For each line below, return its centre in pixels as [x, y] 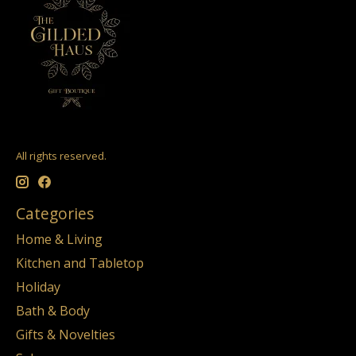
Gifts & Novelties [66, 334]
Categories [55, 214]
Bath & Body [53, 310]
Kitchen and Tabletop [80, 263]
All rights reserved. [61, 155]
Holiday [38, 286]
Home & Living [59, 239]
